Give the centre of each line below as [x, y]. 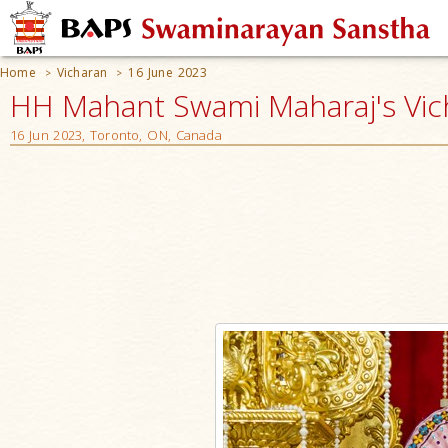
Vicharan [82, 72]
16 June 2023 [167, 72]
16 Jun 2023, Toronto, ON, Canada [116, 135]
